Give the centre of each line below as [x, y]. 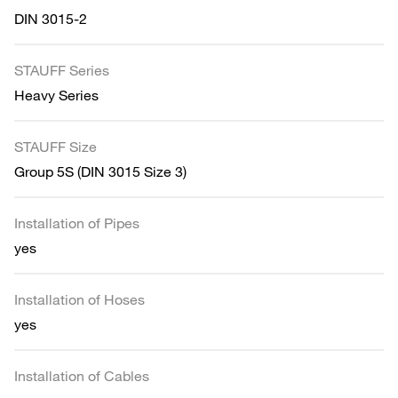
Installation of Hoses [80, 299]
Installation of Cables [82, 375]
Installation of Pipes [77, 223]
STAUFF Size [56, 146]
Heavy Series [56, 95]
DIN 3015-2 [51, 18]
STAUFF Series [62, 70]
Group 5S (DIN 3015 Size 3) [100, 171]
